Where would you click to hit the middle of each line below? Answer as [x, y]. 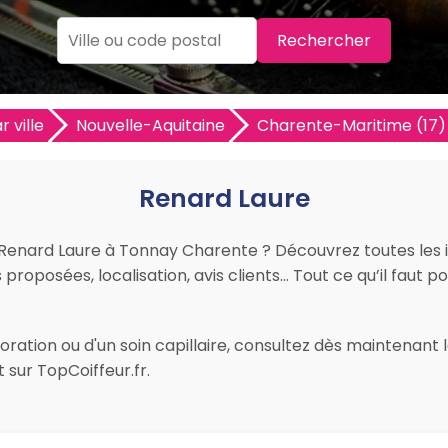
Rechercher [324, 40]
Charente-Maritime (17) [351, 125]
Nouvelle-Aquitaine [150, 125]
